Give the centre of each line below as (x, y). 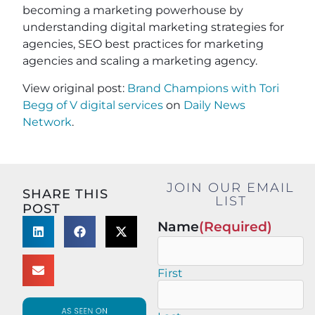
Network (47, 122)
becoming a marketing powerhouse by (133, 11)
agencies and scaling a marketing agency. (140, 61)
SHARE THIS (65, 194)
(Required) (236, 227)
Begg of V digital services (93, 105)
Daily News (214, 105)
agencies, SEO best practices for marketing (143, 44)
